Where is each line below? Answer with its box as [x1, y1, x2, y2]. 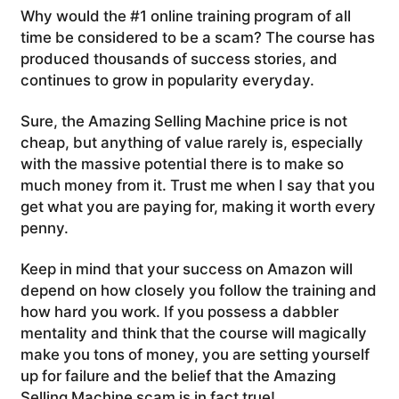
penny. [20, 219, 69, 238]
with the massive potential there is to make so [20, 155, 344, 174]
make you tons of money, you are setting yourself [20, 346, 370, 364]
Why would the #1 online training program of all [20, 6, 351, 25]
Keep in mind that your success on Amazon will [20, 260, 353, 279]
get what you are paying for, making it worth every [20, 198, 376, 216]
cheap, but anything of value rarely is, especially [20, 134, 363, 152]
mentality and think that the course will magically [20, 324, 367, 343]
